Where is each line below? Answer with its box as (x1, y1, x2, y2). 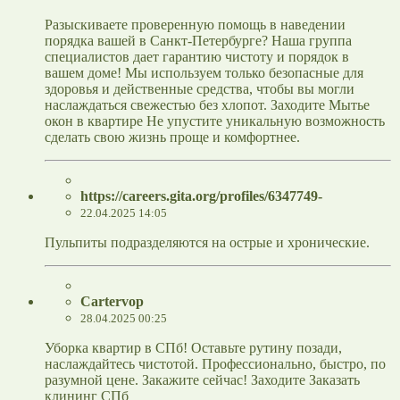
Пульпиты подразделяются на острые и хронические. (45, 235, 370, 251)
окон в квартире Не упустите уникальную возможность (45, 113, 385, 129)
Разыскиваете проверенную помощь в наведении (45, 17, 346, 33)
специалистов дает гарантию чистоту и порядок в (45, 49, 349, 65)
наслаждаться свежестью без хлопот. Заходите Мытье (45, 97, 370, 113)
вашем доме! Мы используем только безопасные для (45, 65, 363, 81)
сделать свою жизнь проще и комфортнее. (45, 129, 300, 146)
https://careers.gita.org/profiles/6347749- (80, 188, 322, 204)
